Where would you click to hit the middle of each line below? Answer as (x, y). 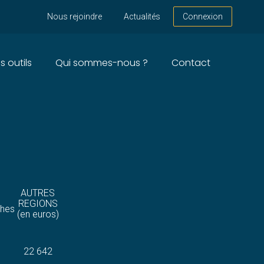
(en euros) (38, 214)
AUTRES (38, 193)
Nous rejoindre (74, 17)
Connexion (203, 17)
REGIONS (38, 203)
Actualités (142, 17)
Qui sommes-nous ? (101, 62)
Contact (191, 62)
